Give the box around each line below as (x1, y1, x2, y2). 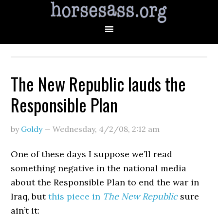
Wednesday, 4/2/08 (53, 124, 128, 134)
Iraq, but (11, 191, 49, 202)
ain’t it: (11, 205, 40, 216)
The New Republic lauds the (11, 71, 186, 96)
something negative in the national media (11, 163, 187, 174)
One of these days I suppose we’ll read (11, 148, 173, 160)
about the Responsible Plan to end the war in (11, 177, 200, 188)
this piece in (48, 191, 103, 202)
